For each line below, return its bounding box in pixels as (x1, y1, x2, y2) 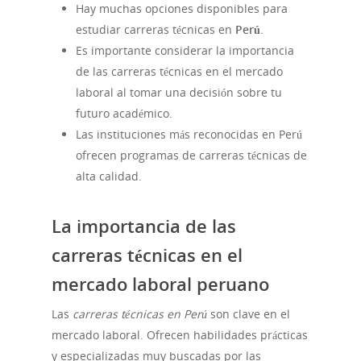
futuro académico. (76, 106, 172, 122)
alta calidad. (76, 168, 142, 185)
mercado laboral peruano (52, 272, 269, 297)
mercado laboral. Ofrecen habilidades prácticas (52, 327, 308, 343)
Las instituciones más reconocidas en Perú (76, 127, 302, 143)
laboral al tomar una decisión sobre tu (76, 85, 282, 101)
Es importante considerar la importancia (76, 43, 294, 59)
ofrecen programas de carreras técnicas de (76, 147, 307, 164)
